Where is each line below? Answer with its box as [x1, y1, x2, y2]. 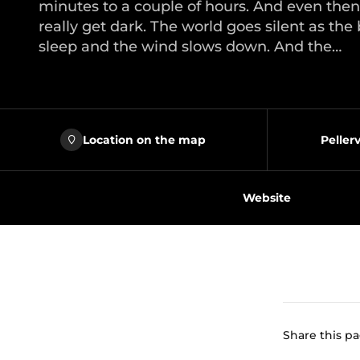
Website [243, 190, 291, 205]
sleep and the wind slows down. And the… [39, 38, 342, 55]
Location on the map [83, 132, 207, 147]
